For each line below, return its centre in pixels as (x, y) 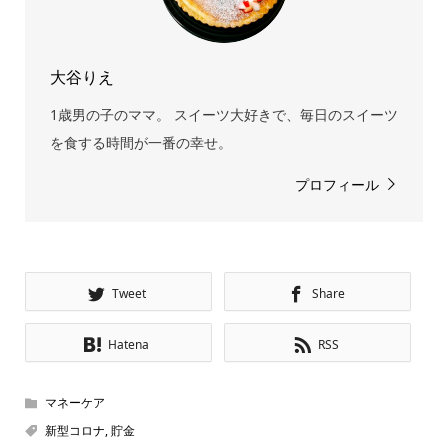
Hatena (129, 345)
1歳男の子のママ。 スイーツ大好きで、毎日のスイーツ (223, 115)
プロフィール (337, 185)
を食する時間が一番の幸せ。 (140, 143)
